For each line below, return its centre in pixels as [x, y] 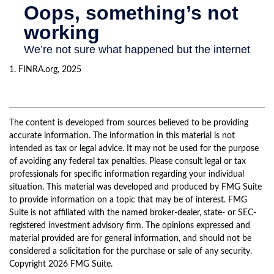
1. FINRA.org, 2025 [45, 69]
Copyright [29, 264]
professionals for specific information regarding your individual [127, 174]
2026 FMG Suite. [80, 264]
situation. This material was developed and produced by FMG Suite [135, 187]
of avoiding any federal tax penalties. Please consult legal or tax [128, 161]
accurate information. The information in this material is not [122, 135]
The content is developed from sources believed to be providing [129, 123]
